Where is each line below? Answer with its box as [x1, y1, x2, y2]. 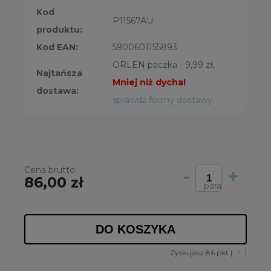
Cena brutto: [24, 165, 77, 176]
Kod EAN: [36, 42, 78, 53]
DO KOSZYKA [96, 223, 175, 237]
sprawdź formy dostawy [113, 94, 212, 106]
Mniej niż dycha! [113, 77, 186, 88]
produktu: [36, 24, 82, 36]
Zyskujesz [170, 248, 206, 258]
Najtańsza [36, 68, 82, 79]
